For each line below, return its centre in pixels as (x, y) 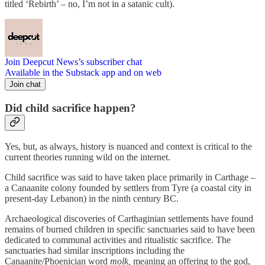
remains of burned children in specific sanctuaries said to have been (130, 230)
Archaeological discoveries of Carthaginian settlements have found (129, 219)
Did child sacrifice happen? (70, 108)
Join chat (25, 84)
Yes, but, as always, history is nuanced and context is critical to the (128, 147)
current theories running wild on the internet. (88, 157)
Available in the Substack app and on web (83, 72)
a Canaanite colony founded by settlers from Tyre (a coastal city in (128, 188)
